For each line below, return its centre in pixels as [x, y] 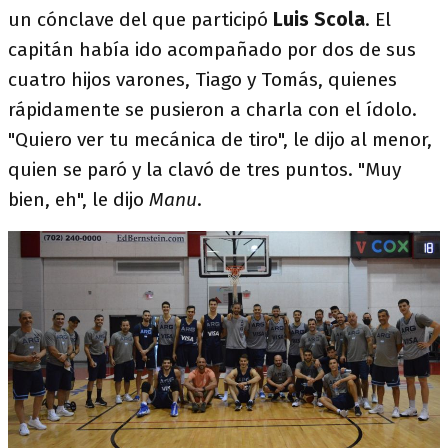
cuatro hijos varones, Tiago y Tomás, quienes [202, 79]
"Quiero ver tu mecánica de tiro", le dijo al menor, [220, 139]
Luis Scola [319, 19]
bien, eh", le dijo [78, 199]
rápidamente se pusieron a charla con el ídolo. [212, 109]
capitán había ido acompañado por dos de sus [212, 49]
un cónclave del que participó [140, 19]
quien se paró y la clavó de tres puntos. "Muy [204, 169]
